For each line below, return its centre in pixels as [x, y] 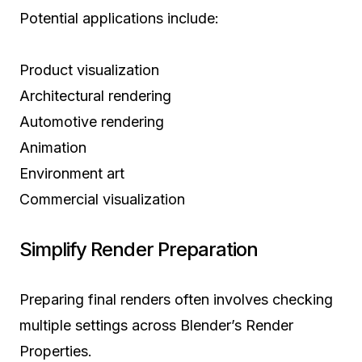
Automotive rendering [92, 121]
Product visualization [89, 69]
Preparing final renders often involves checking [176, 299]
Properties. [56, 351]
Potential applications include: [119, 18]
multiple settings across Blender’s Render [156, 325]
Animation [53, 147]
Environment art [72, 173]
